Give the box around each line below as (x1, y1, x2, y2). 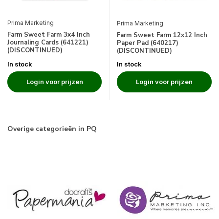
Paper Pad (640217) (117, 39, 178, 48)
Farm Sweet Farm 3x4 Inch (7, 30, 90, 39)
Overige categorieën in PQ (7, 124, 97, 134)
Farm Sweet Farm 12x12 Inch (117, 31, 207, 40)
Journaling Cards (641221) (7, 38, 88, 47)
